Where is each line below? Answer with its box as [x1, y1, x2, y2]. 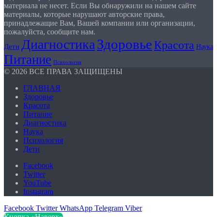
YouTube [23, 179, 51, 187]
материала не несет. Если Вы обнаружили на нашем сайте [4, 1, 196, 10]
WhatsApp [60, 204, 93, 213]
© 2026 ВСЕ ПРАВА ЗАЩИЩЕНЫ [4, 67, 123, 76]
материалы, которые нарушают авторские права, [4, 10, 165, 19]
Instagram [23, 187, 53, 196]
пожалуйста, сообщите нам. [4, 28, 95, 36]
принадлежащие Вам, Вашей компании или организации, [4, 19, 195, 28]
